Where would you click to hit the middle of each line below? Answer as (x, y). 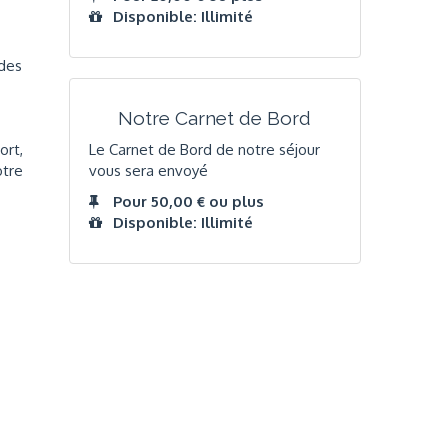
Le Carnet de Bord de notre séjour (204, 149)
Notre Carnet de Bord (215, 118)
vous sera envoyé (148, 170)
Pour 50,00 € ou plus (188, 202)
